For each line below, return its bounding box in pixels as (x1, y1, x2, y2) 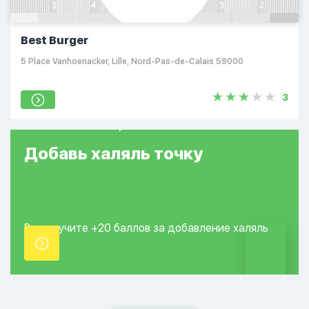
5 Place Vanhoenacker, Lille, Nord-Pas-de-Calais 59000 (21, 57, 243, 66)
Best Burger (21, 34, 88, 47)
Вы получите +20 (24, 221, 114, 235)
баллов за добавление (114, 221, 233, 235)
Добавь (24, 143, 91, 163)
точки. (24, 239, 56, 252)
